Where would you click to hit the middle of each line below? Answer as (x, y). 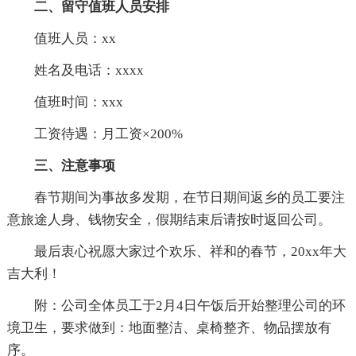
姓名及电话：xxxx (75, 70)
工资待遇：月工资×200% (95, 133)
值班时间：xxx (65, 102)
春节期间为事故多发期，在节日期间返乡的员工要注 (176, 197)
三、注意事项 (61, 165)
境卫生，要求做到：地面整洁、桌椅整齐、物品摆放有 (169, 327)
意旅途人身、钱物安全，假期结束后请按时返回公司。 (169, 219)
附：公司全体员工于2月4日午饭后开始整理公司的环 (176, 305)
